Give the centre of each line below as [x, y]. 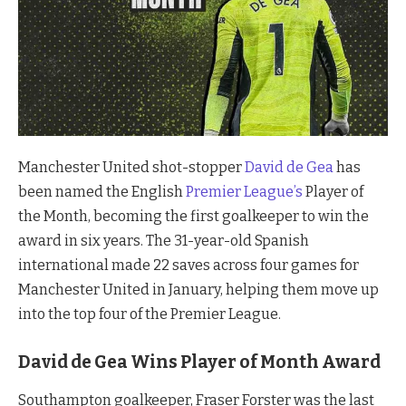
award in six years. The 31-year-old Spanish [164, 240]
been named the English [102, 191]
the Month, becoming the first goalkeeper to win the [193, 216]
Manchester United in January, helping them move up [198, 289]
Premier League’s [244, 191]
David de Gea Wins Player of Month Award [199, 362]
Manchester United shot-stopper [131, 167]
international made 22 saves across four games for [188, 265]
